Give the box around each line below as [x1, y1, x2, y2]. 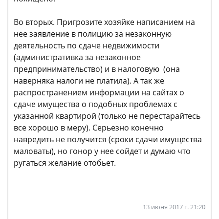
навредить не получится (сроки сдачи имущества [14, 134, 202, 145]
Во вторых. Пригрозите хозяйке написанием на [14, 17, 195, 27]
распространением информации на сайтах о [14, 87, 184, 98]
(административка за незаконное [14, 52, 141, 63]
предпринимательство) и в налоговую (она [14, 64, 180, 74]
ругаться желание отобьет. [14, 157, 116, 168]
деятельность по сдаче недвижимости [14, 40, 159, 51]
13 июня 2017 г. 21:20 [143, 202, 205, 211]
